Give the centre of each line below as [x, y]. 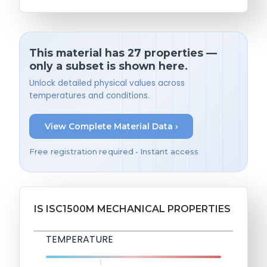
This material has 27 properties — [123, 53]
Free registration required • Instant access [114, 152]
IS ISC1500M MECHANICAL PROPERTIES [132, 209]
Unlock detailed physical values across [107, 83]
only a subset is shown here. [108, 66]
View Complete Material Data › [111, 126]
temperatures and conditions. [89, 95]
